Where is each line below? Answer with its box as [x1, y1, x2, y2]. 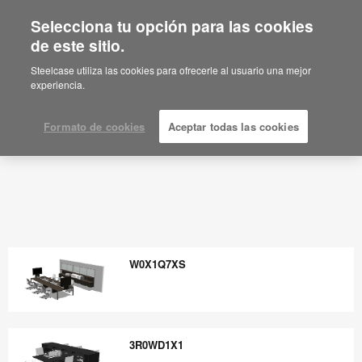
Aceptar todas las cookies [167, 119, 299, 134]
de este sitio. [31, 34, 125, 57]
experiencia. [31, 78, 86, 91]
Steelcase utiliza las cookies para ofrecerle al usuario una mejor [31, 63, 312, 77]
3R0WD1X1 [129, 337, 183, 353]
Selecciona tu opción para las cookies [31, 15, 314, 37]
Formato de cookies [44, 119, 145, 134]
